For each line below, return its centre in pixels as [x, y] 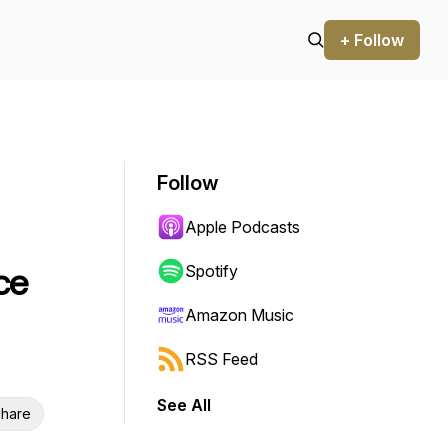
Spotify [211, 271]
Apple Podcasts [242, 227]
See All [184, 405]
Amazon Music [239, 315]
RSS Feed [221, 359]
